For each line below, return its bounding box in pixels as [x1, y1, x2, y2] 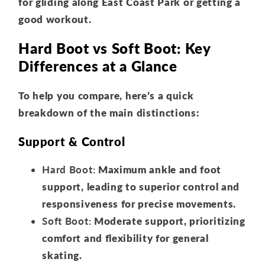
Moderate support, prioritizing [91, 215, 245, 228]
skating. [42, 249, 82, 262]
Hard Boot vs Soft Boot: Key [18, 40, 211, 57]
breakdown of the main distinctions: [18, 106, 200, 119]
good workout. [18, 13, 92, 26]
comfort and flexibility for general [42, 232, 209, 245]
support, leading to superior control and [42, 180, 240, 193]
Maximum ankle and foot [95, 163, 222, 176]
